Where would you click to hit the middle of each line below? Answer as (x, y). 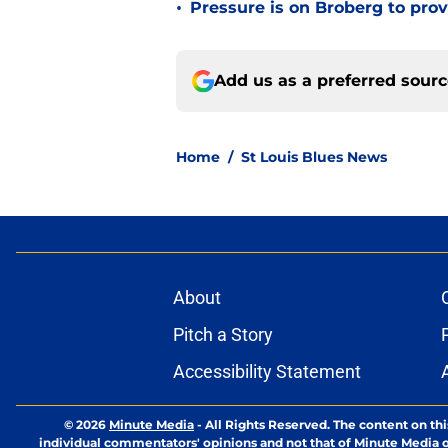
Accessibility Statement (266, 372)
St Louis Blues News (314, 157)
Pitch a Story (222, 335)
